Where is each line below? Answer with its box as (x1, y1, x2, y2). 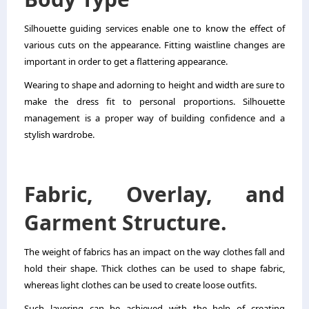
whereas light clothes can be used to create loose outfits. (24, 278, 259, 291)
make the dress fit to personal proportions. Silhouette (24, 94, 285, 108)
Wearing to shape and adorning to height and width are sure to (24, 78, 285, 91)
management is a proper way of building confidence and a (24, 111, 285, 124)
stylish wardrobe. (24, 128, 94, 141)
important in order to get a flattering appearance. (24, 54, 228, 68)
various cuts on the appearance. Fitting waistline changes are (24, 38, 285, 51)
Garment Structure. (24, 208, 227, 237)
